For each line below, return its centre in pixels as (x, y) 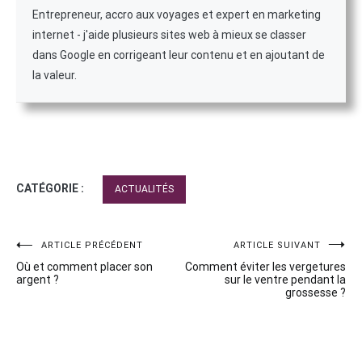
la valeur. (55, 75)
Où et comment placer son (84, 266)
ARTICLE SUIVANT (277, 245)
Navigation (65, 253)
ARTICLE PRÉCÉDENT (92, 245)
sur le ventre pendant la (285, 279)
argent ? (38, 279)
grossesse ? (316, 292)
